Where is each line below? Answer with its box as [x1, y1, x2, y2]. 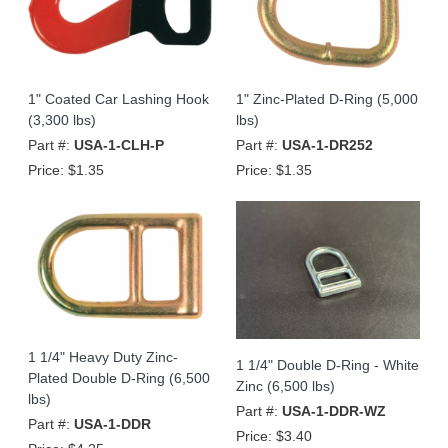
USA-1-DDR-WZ [282, 402, 386, 419]
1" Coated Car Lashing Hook [28, 90, 209, 107]
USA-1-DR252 [282, 136, 373, 153]
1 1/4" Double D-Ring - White [236, 356, 419, 373]
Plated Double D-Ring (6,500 [28, 369, 210, 386]
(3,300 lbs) [28, 111, 96, 128]
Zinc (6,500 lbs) [236, 377, 335, 394]
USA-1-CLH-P [74, 136, 164, 153]
